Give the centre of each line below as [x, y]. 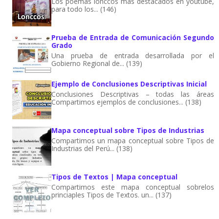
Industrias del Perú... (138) [92, 148]
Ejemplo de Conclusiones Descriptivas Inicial [129, 84]
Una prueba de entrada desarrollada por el [133, 55]
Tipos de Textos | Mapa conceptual [114, 176]
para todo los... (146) [84, 9]
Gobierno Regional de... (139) [97, 63]
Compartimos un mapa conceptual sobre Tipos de [133, 140]
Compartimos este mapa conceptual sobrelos [133, 187]
